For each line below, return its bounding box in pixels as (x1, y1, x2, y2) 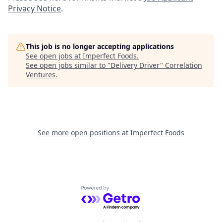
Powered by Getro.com (81, 185, 167, 197)
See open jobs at (26, 51, 83, 60)
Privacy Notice (8, 3, 61, 14)
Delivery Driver (111, 60, 160, 70)
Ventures (26, 70, 55, 79)
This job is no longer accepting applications (26, 42, 174, 51)
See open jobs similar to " (26, 60, 111, 70)
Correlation (165, 60, 202, 70)
